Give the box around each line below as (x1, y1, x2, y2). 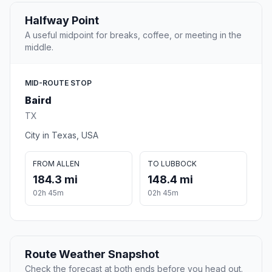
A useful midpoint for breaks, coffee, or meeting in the (25, 30, 242, 41)
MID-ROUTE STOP (25, 78, 92, 88)
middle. (25, 42, 53, 53)
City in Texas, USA (25, 130, 98, 141)
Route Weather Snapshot (25, 248, 159, 261)
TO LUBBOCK (148, 159, 197, 169)
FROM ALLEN (33, 159, 80, 169)
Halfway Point (25, 14, 99, 27)
